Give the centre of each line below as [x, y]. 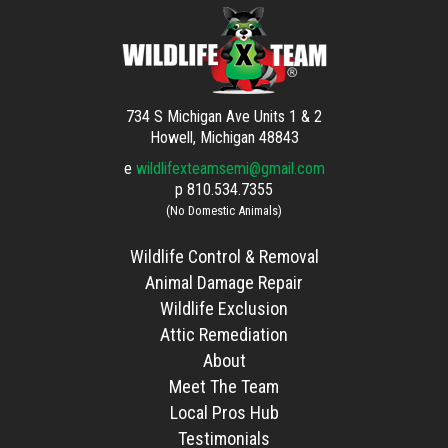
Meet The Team [224, 387]
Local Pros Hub [224, 413]
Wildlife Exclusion [224, 309]
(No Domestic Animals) [224, 211]
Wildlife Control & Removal [224, 257]
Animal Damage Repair [224, 283]
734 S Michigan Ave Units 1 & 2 [224, 117]
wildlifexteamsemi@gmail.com [230, 169]
